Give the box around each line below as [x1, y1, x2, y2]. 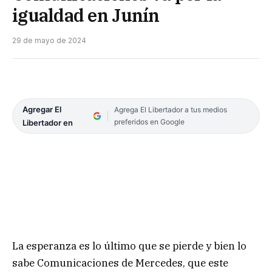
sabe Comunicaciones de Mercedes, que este [12, 256, 228, 270]
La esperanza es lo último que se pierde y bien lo [12, 239, 246, 253]
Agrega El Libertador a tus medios [114, 104, 227, 114]
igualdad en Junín [12, 3, 160, 27]
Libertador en [22, 117, 73, 127]
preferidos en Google [114, 117, 185, 126]
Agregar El [22, 104, 61, 114]
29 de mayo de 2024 [12, 35, 86, 45]
